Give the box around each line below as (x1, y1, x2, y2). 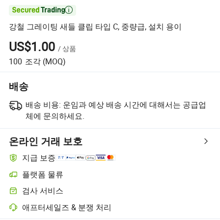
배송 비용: (25, 99, 61, 110)
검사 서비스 (22, 185, 64, 196)
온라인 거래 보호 (9, 134, 83, 148)
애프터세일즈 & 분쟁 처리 (22, 201, 112, 213)
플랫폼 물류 (22, 168, 64, 180)
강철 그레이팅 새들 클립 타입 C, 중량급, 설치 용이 (9, 21, 182, 32)
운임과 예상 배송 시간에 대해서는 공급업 (62, 99, 206, 110)
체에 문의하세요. (25, 110, 84, 121)
